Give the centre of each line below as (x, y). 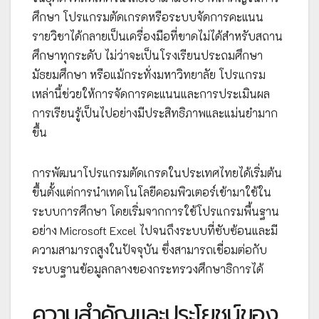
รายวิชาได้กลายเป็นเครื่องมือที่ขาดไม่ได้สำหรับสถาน (157, 36)
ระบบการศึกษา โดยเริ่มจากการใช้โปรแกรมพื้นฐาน (156, 211)
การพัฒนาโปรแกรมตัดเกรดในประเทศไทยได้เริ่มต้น (157, 173)
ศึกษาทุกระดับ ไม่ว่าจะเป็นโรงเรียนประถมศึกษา (147, 56)
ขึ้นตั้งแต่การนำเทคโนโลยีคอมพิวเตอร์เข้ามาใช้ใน (152, 192)
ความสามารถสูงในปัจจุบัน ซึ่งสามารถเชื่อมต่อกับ (150, 250)
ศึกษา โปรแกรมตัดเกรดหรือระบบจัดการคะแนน (148, 17)
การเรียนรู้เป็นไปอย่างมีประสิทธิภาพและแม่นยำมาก (155, 113)
